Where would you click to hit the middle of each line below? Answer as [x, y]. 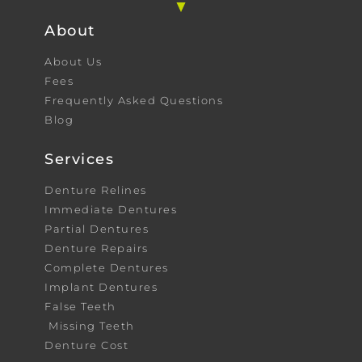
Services [79, 159]
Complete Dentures [107, 267]
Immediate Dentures [111, 209]
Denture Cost [86, 345]
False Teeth [80, 306]
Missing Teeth [92, 325]
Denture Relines [96, 189]
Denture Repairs [97, 248]
